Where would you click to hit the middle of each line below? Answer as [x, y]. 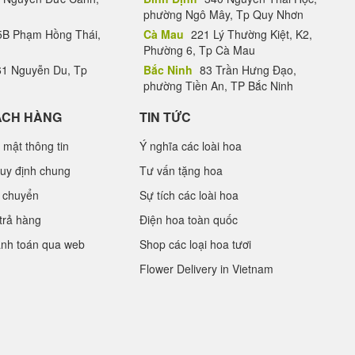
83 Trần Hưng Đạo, [246, 70]
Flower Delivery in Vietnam [206, 269]
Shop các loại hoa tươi [195, 244]
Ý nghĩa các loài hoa [191, 146]
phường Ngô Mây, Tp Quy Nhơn [223, 14]
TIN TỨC [165, 117]
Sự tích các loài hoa [189, 195]
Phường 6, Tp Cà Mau [199, 50]
